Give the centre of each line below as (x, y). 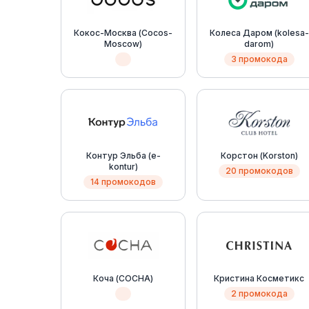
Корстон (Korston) (259, 156)
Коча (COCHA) (123, 278)
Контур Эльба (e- (123, 156)
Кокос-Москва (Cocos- (123, 33)
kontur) (123, 167)
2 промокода (259, 293)
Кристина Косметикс (259, 278)
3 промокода (259, 59)
